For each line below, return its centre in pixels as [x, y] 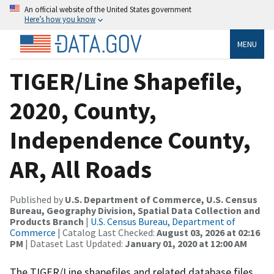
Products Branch [47, 221]
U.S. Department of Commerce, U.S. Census [161, 199]
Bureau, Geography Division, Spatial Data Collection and [135, 210]
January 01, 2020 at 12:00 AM [186, 243]
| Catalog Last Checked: [106, 232]
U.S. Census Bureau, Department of [163, 221]
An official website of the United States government [108, 9]
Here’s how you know [60, 19]
